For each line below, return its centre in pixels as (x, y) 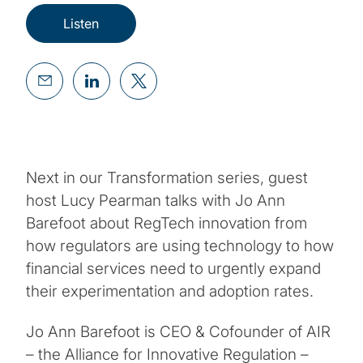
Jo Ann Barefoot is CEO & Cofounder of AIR (178, 331)
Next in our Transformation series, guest (167, 177)
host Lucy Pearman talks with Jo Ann (156, 200)
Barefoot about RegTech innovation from (167, 223)
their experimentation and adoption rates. (170, 291)
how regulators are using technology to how (180, 246)
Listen (81, 23)
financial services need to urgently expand (173, 268)
